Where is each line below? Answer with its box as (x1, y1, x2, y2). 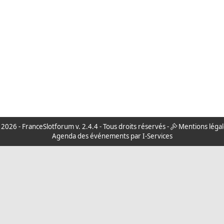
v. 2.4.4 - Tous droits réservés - (73, 122, 170, 131)
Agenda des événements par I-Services (51, 131, 172, 140)
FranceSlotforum (21, 122, 74, 131)
